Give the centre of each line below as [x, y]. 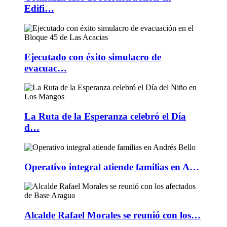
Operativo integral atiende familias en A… [112, 167]
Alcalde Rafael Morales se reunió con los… [112, 215]
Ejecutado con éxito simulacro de [93, 57]
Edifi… [39, 9]
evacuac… [46, 68]
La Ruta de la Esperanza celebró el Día [105, 117]
